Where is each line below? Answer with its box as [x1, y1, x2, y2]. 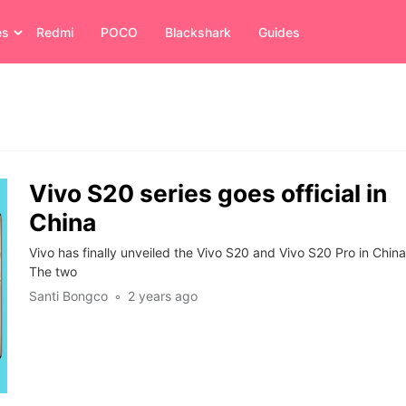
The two [28, 264, 77, 280]
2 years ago [127, 288, 198, 304]
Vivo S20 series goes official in [28, 179, 387, 208]
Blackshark [164, 24, 231, 40]
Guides [257, 24, 300, 40]
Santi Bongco [28, 288, 108, 304]
